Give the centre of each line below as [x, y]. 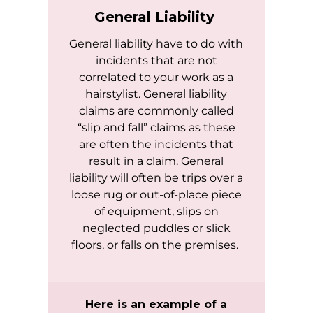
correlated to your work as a [156, 78]
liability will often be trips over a [156, 178]
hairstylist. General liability [156, 94]
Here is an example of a [156, 305]
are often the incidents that [156, 145]
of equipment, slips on [156, 212]
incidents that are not [156, 61]
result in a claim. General [156, 161]
